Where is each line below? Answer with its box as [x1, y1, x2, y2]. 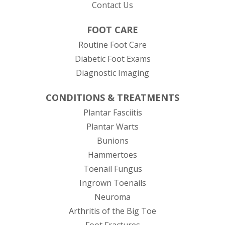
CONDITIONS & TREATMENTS [46, 91, 179, 103]
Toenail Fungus [83, 163, 142, 174]
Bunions [96, 135, 129, 146]
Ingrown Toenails [79, 177, 146, 188]
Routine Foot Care [78, 39, 147, 50]
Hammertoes [88, 149, 137, 160]
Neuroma [94, 191, 131, 202]
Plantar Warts [86, 121, 139, 132]
